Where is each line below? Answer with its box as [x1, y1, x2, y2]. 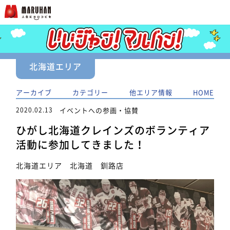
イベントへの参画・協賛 [60, 105, 139, 115]
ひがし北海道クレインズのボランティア [16, 125, 210, 136]
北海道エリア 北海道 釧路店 [16, 160, 124, 170]
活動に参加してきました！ [16, 139, 146, 150]
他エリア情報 [129, 87, 172, 97]
